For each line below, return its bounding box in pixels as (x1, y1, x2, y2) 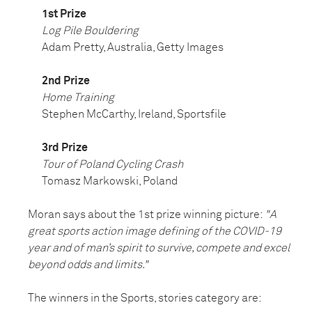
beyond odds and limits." (28, 259, 148, 271)
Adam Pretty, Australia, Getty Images (42, 42, 224, 54)
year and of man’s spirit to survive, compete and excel (28, 242, 290, 254)
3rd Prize (42, 142, 88, 154)
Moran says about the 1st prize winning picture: (28, 209, 265, 221)
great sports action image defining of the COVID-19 (28, 226, 281, 237)
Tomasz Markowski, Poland (42, 175, 178, 187)
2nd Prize (42, 75, 90, 87)
